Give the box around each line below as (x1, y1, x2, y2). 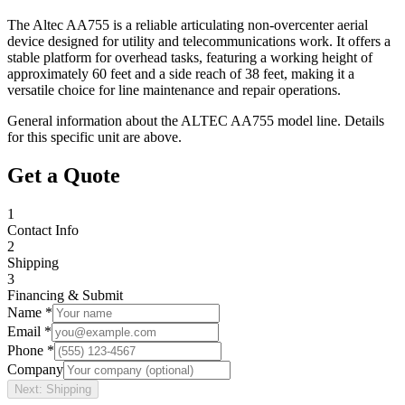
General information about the (7, 112, 181, 128)
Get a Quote (7, 163, 120, 187)
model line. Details (274, 112, 384, 128)
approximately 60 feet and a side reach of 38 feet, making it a (7, 65, 354, 81)
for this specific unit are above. (7, 128, 182, 145)
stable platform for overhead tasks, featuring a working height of (7, 49, 372, 65)
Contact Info (7, 221, 79, 238)
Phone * (7, 342, 54, 358)
